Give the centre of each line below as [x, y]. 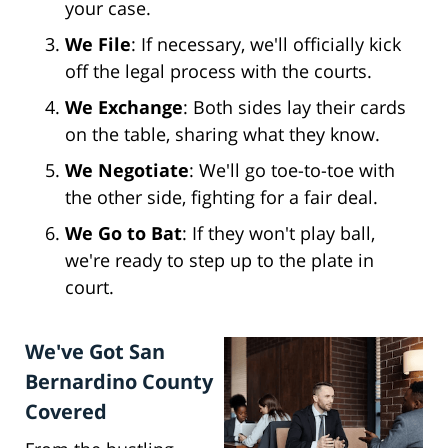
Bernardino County [119, 382]
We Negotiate [127, 170]
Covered [66, 412]
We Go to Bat [123, 233]
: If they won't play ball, [278, 233]
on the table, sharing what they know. [222, 134]
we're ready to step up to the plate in [219, 260]
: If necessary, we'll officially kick [266, 44]
